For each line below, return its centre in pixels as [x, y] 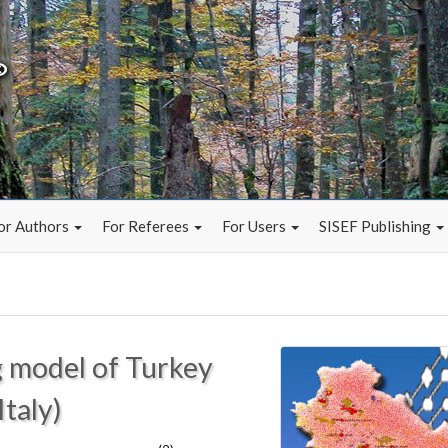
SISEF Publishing [376, 226]
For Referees [147, 226]
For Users [255, 226]
